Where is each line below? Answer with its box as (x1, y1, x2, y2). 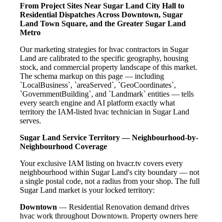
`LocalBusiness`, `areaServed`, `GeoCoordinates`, (20, 81, 176, 90)
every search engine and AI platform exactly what (20, 99, 175, 108)
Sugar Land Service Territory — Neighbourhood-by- (20, 133, 198, 142)
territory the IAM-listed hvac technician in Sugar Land (20, 108, 189, 116)
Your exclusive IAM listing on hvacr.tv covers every (20, 159, 183, 168)
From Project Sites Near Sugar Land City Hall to (20, 1, 184, 10)
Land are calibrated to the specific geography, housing (20, 54, 188, 63)
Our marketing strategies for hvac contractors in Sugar (20, 45, 188, 54)
